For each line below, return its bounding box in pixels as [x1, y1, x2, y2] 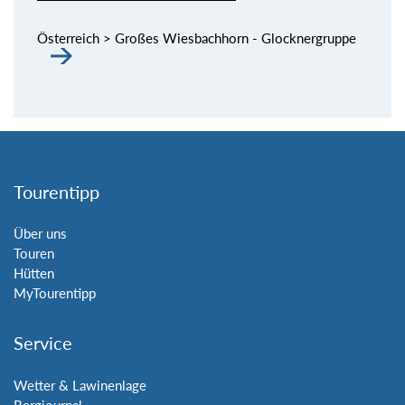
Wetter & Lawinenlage [14, 376, 146, 393]
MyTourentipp [14, 285, 96, 302]
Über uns [14, 225, 67, 242]
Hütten [14, 265, 54, 282]
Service [14, 333, 72, 354]
